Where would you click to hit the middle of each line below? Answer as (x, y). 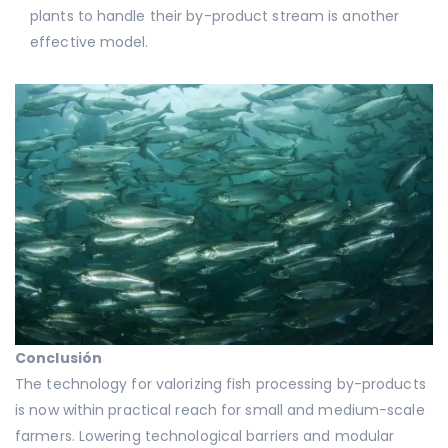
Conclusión (58, 358)
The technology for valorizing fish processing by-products (220, 384)
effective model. (89, 42)
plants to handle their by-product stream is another (215, 16)
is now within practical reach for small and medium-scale (220, 410)
